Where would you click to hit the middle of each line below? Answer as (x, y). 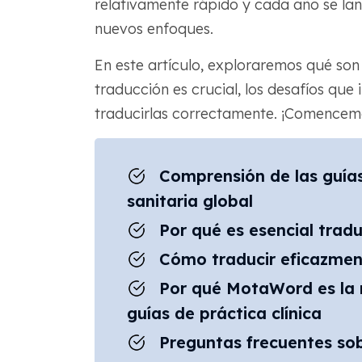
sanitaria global (189, 201)
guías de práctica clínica (224, 314)
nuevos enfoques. (154, 29)
